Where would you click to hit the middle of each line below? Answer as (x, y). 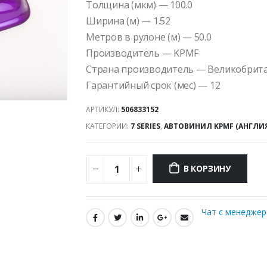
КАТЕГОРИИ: (108, 126)
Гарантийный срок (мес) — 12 (153, 85)
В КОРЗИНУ (207, 169)
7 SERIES (145, 126)
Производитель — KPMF (142, 53)
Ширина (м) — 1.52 (128, 21)
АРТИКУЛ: (103, 109)
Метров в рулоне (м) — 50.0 (149, 37)
